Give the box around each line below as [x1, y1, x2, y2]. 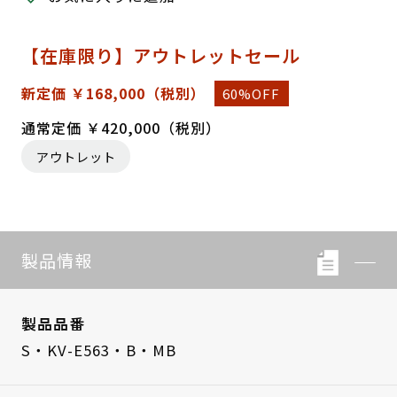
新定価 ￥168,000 [20, 82, 145, 105]
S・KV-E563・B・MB [20, 339, 176, 362]
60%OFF [222, 84, 281, 104]
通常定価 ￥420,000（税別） [20, 117, 221, 139]
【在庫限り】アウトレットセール [20, 43, 300, 69]
